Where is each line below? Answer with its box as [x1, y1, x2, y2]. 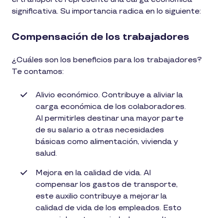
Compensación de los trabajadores [12, 31, 189, 43]
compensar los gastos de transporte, [36, 180, 178, 189]
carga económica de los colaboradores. [36, 102, 186, 111]
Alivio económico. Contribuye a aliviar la [36, 91, 183, 100]
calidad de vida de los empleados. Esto [36, 203, 182, 213]
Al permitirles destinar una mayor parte [36, 114, 183, 123]
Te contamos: [12, 67, 68, 76]
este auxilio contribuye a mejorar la [36, 192, 167, 201]
